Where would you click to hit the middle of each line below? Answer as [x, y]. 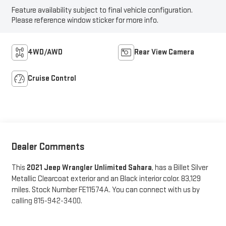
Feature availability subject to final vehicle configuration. [102, 11]
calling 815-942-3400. [47, 201]
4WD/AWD [45, 52]
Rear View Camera [164, 52]
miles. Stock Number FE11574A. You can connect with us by [105, 190]
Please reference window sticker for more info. [85, 21]
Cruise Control [52, 79]
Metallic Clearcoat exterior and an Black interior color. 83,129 [106, 179]
